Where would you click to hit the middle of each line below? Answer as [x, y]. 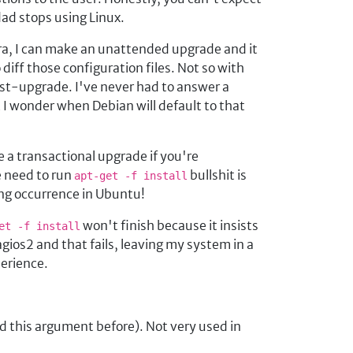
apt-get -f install [131, 176]
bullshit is [217, 175]
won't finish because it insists [169, 225]
